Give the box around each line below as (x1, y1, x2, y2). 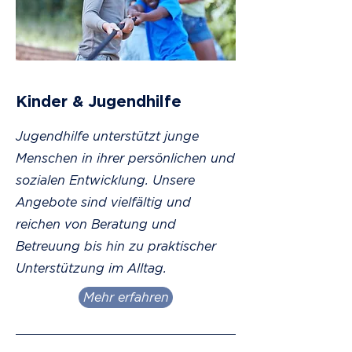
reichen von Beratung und (16, 217, 176, 231)
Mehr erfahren (82, 290, 169, 304)
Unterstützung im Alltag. (16, 261, 170, 275)
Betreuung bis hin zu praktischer (16, 239, 216, 253)
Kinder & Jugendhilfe (16, 92, 181, 109)
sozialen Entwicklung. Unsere (16, 173, 195, 187)
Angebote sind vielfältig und (16, 195, 191, 209)
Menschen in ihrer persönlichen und (16, 151, 235, 165)
